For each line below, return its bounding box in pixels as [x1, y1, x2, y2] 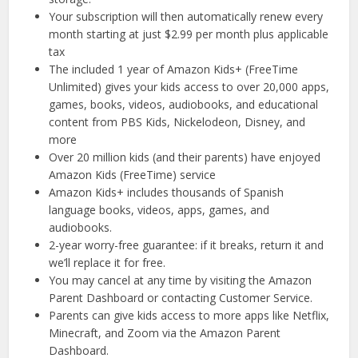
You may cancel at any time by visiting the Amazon [49, 272, 312, 288]
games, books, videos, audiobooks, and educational [49, 96, 319, 112]
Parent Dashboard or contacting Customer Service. [49, 289, 313, 305]
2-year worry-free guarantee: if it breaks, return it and [49, 237, 324, 253]
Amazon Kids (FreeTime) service [49, 166, 217, 182]
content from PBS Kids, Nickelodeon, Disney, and [49, 113, 306, 129]
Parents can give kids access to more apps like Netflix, [49, 307, 330, 323]
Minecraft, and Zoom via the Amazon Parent [49, 324, 281, 340]
